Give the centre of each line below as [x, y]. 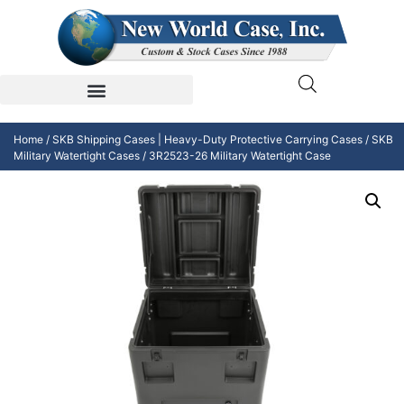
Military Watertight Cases [77, 156]
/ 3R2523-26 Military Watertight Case [235, 156]
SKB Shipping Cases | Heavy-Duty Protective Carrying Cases [207, 140]
